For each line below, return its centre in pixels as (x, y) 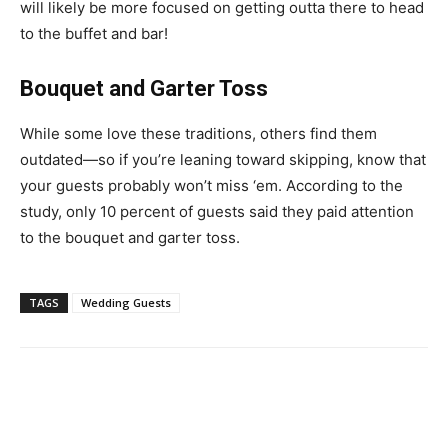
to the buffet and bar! (94, 34)
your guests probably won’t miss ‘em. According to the (211, 186)
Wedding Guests (126, 303)
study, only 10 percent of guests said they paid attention (217, 212)
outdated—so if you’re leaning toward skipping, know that (223, 160)
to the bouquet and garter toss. (132, 238)
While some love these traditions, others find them (198, 134)
